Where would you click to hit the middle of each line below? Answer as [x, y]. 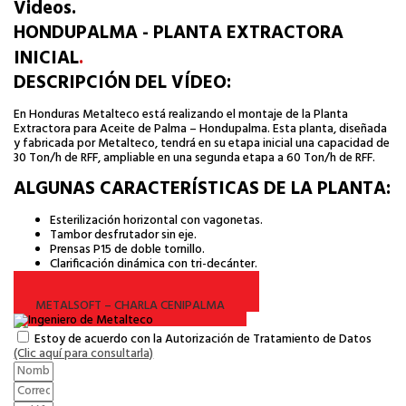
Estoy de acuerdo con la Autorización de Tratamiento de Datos [203, 339]
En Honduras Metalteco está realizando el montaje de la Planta [181, 114]
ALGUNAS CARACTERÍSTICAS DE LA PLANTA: [203, 189]
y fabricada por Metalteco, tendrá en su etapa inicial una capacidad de [202, 143]
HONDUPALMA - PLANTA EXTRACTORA [179, 34]
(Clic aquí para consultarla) [84, 353]
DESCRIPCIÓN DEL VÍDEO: [123, 83]
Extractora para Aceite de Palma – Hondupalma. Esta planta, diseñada [201, 129]
